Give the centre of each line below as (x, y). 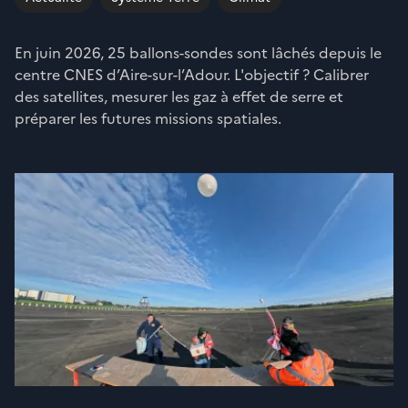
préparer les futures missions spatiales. (148, 118)
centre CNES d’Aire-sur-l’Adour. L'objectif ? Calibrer (192, 74)
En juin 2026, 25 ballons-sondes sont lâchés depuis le (198, 52)
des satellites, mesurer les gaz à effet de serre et (179, 96)
